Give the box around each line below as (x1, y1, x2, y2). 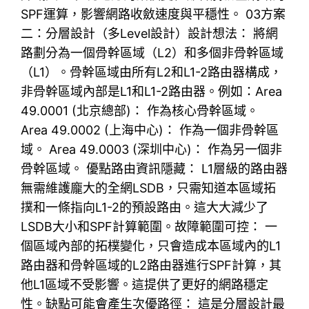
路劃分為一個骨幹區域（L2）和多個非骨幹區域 (21, 46, 284, 60)
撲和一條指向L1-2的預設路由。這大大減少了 (21, 200, 269, 215)
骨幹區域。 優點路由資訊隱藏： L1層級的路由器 (21, 161, 288, 176)
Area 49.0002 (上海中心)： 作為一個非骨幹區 (21, 123, 279, 137)
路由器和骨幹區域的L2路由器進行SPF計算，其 (21, 258, 282, 272)
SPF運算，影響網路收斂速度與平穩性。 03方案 (21, 7, 286, 21)
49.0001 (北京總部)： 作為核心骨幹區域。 (21, 103, 259, 118)
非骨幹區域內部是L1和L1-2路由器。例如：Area (21, 84, 283, 99)
